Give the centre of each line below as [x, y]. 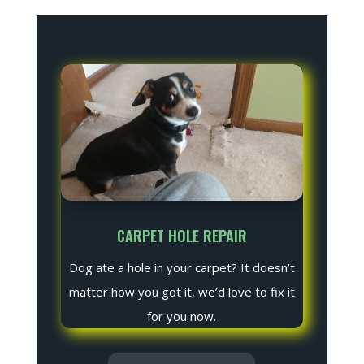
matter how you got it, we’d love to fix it [182, 292]
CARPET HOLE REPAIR [182, 236]
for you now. [182, 316]
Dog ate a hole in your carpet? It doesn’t [182, 268]
